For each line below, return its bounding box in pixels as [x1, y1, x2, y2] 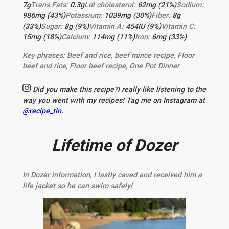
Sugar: [40, 22, 64, 31]
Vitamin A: [88, 22, 126, 31]
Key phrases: [22, 51, 67, 59]
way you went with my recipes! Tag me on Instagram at [22, 96, 205, 104]
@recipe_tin [22, 106, 61, 115]
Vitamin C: [161, 22, 195, 31]
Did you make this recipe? [32, 85, 118, 94]
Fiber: [151, 11, 172, 20]
